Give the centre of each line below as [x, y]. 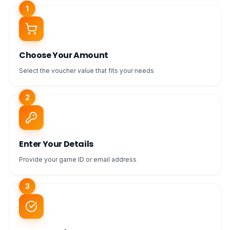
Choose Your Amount [64, 55]
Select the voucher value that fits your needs [87, 71]
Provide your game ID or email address [78, 159]
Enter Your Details [56, 144]
